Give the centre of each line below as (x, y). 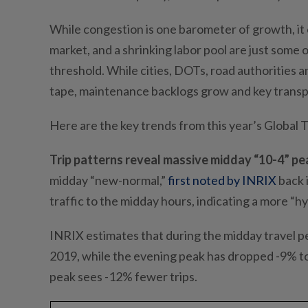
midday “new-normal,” (109, 180)
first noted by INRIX (222, 180)
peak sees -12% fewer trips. (123, 277)
